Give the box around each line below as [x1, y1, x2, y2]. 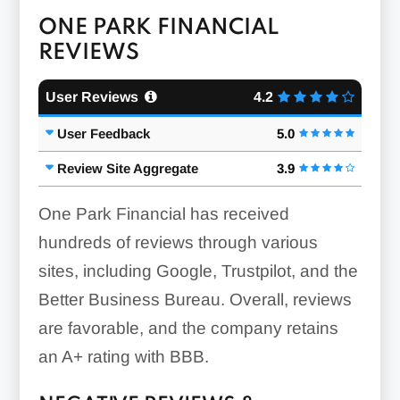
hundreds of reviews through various [37, 232, 318, 252]
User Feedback [56, 125, 150, 141]
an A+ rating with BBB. [37, 346, 209, 366]
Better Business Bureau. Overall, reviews [37, 289, 352, 309]
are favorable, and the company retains [37, 318, 338, 337]
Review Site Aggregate [56, 160, 198, 176]
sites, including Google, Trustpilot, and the [37, 261, 358, 280]
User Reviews [45, 88, 138, 104]
